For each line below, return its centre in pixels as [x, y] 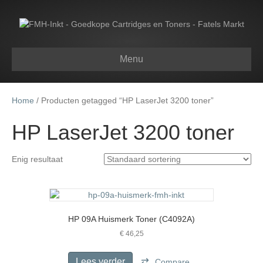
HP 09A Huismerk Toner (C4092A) [131, 219]
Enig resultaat [37, 159]
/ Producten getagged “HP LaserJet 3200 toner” [124, 101]
